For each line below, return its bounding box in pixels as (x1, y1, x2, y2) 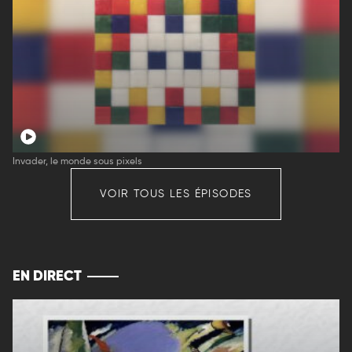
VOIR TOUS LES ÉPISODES (100, 188, 252, 200)
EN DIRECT (13, 269, 82, 284)
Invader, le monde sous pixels (13, 156, 142, 167)
